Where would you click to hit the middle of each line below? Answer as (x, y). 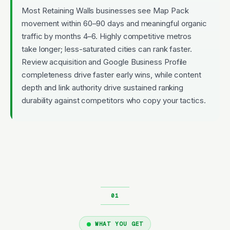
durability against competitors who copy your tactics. (114, 100)
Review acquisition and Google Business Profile (104, 62)
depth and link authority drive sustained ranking (103, 87)
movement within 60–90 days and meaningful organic (114, 23)
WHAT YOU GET (119, 224)
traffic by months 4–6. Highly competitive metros (107, 36)
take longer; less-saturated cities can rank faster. (107, 49)
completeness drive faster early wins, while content (111, 74)
